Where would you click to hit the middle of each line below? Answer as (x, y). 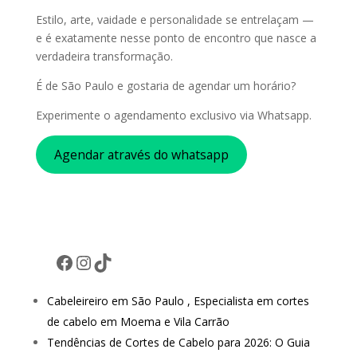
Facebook (95, 261)
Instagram (118, 261)
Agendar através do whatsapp (141, 154)
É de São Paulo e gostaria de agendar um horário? (165, 86)
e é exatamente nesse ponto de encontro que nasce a (176, 38)
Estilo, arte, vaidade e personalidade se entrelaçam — (175, 20)
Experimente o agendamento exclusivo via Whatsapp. (173, 116)
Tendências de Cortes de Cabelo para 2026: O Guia (178, 343)
